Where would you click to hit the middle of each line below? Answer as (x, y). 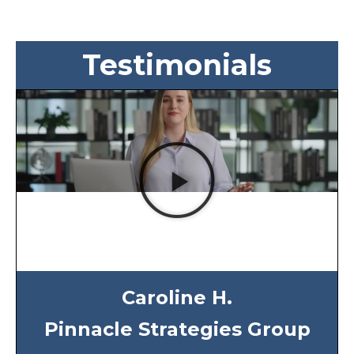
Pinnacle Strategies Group (177, 329)
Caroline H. (177, 297)
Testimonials (177, 65)
